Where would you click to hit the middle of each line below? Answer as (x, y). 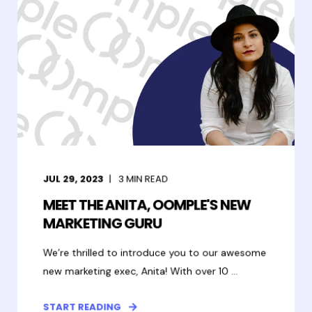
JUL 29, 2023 (73, 179)
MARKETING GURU (102, 224)
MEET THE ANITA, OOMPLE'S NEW (147, 205)
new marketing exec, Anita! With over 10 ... (140, 271)
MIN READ (147, 179)
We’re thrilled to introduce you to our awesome (155, 252)
